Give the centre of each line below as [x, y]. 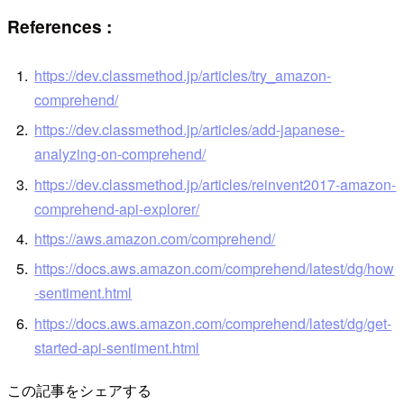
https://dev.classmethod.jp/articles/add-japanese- [190, 130]
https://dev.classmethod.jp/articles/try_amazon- [183, 75]
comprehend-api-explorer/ [117, 208]
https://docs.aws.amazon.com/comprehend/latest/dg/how [215, 269]
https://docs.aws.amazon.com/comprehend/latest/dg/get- [213, 323]
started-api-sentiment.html [117, 347]
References [55, 27]
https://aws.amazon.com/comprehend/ [155, 239]
